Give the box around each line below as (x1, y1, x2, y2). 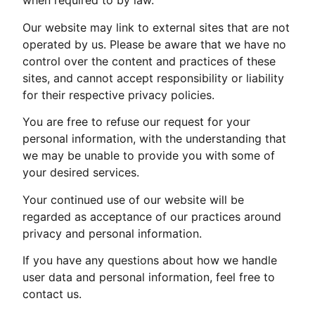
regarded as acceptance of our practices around (22, 209, 282, 224)
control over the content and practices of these (22, 53, 276, 68)
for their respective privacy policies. (22, 87, 215, 102)
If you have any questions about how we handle (22, 253, 278, 268)
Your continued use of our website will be (22, 192, 245, 207)
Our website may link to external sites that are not (22, 20, 290, 34)
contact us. (22, 287, 82, 302)
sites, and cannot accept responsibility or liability (22, 70, 285, 85)
